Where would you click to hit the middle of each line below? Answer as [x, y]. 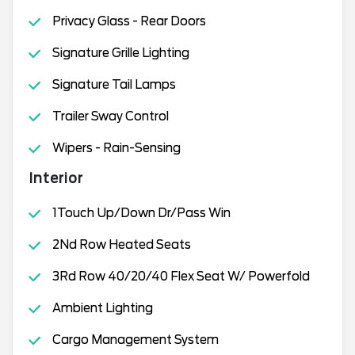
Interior [56, 178]
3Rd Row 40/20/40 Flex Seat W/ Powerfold [181, 277]
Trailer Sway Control [110, 116]
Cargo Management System [135, 340]
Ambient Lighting [102, 308]
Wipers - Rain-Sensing [116, 148]
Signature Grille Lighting [120, 53]
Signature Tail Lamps [114, 85]
